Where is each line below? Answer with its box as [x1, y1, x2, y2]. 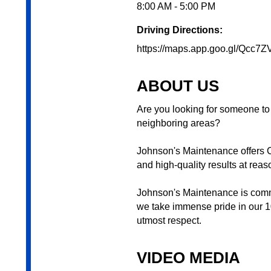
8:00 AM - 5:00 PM [136, 1, 215, 12]
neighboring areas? [136, 118, 220, 129]
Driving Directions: [136, 25, 223, 36]
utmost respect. [136, 215, 201, 226]
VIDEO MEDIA [136, 249, 240, 267]
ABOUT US [136, 77, 219, 96]
